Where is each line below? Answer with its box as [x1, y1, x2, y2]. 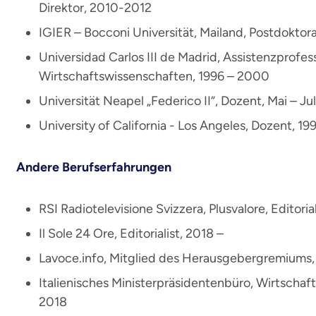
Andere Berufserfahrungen [16, 159, 171, 175]
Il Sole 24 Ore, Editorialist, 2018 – [39, 226, 224, 241]
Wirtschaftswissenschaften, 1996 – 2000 [39, 68, 269, 84]
